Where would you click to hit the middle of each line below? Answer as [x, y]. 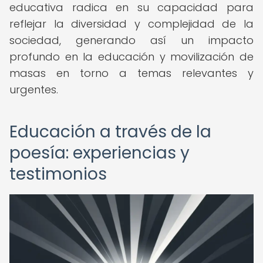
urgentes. [34, 90]
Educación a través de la [110, 132]
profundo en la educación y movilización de [131, 57]
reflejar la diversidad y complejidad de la [131, 24]
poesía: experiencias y [100, 153]
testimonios [58, 174]
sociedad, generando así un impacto [131, 40]
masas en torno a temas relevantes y [131, 73]
